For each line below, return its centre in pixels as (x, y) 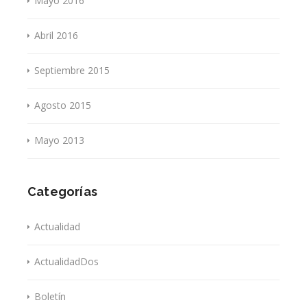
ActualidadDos (66, 261)
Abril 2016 (56, 35)
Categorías (62, 191)
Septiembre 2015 (72, 70)
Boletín (50, 296)
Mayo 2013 (59, 140)
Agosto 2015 (63, 105)
